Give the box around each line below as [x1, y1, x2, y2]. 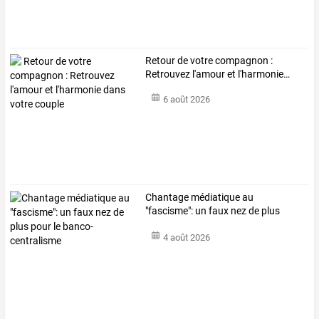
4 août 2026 [162, 231, 210, 243]
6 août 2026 [162, 94, 210, 105]
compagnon [213, 54, 269, 66]
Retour [145, 54, 176, 66]
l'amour [190, 68, 226, 80]
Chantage [145, 192, 189, 204]
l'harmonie [236, 68, 284, 80]
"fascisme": [145, 205, 194, 217]
